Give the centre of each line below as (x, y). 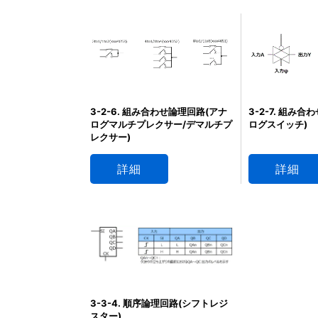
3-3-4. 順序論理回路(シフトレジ (159, 303)
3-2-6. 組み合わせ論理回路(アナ (159, 112)
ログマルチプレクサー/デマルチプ (161, 125)
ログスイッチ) (278, 124)
